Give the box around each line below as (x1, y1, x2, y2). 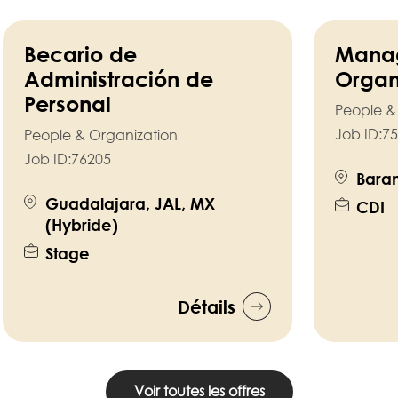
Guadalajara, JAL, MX (45, 193, 215, 213)
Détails (178, 295, 235, 317)
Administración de (24, 65, 213, 92)
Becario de (24, 40, 137, 67)
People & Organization (24, 125, 178, 144)
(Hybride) (45, 214, 118, 235)
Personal (24, 90, 111, 116)
